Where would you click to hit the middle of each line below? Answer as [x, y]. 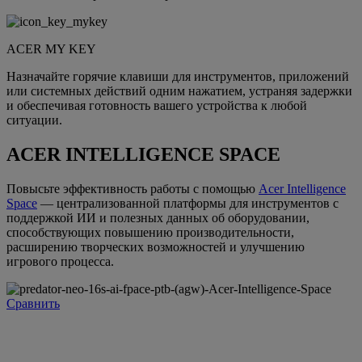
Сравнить [33, 303]
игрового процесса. [60, 261]
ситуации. [34, 120]
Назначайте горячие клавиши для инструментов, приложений [178, 77]
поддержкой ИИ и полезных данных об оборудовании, [158, 218]
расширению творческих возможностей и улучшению [156, 247]
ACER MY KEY [51, 49]
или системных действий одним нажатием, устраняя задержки [179, 91]
